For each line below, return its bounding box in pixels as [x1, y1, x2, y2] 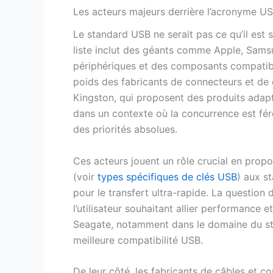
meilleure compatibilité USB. [73, 233, 203, 246]
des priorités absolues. [73, 122, 177, 135]
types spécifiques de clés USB [97, 170, 237, 183]
